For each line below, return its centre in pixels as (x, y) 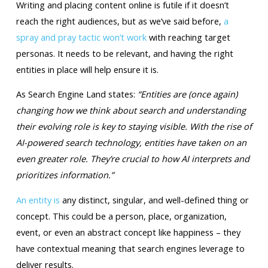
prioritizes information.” (65, 175)
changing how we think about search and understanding (131, 110)
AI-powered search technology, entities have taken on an (131, 143)
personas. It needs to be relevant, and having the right (124, 53)
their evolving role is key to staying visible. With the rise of (134, 127)
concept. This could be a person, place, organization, (121, 216)
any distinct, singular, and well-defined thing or (154, 200)
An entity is (38, 200)
